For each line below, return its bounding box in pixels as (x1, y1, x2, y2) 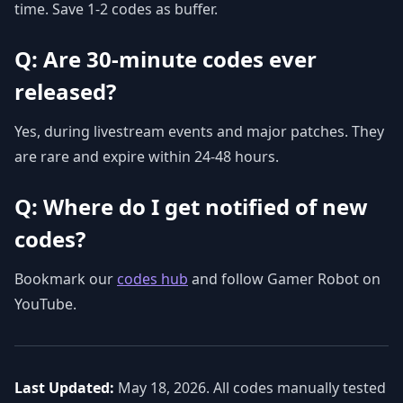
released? (14, 76, 116, 106)
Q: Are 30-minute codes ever (14, 44, 317, 74)
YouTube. (14, 294, 76, 314)
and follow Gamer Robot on (188, 269, 381, 289)
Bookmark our (14, 269, 117, 289)
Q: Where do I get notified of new (14, 192, 368, 221)
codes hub (117, 269, 188, 289)
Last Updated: (14, 378, 114, 398)
